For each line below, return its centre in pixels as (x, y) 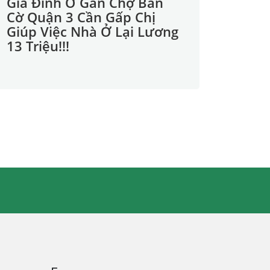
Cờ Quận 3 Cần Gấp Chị (81, 17)
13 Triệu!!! (38, 46)
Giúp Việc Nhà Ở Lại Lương (93, 31)
